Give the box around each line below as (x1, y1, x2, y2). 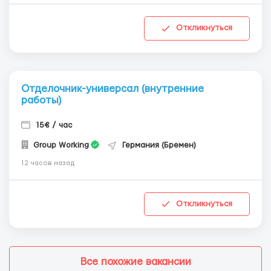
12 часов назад (21, 159, 75, 166)
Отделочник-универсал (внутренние (21, 83, 204, 94)
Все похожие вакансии (80, 256, 191, 267)
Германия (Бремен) (122, 140, 196, 149)
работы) (21, 94, 61, 105)
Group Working (31, 140, 89, 149)
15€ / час (36, 120, 72, 129)
